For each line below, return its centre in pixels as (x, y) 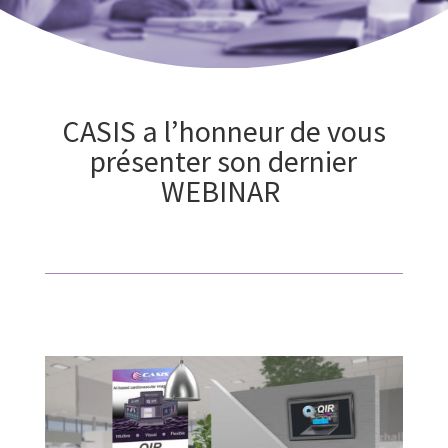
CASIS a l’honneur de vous (223, 131)
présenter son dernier (224, 161)
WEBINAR (224, 191)
